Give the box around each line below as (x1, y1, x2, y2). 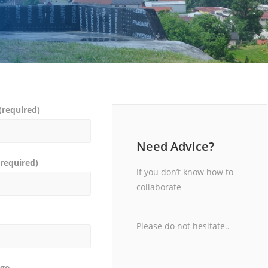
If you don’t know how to (136, 166, 234, 178)
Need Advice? (136, 138, 215, 154)
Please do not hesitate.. (136, 220, 230, 232)
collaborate (136, 181, 182, 193)
